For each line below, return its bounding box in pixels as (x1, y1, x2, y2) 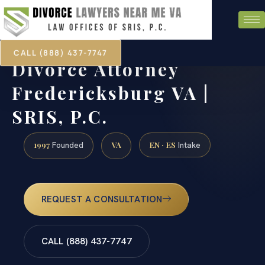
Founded (50, 139, 83, 150)
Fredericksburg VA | (12, 80, 209, 105)
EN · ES (149, 138, 176, 150)
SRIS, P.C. (12, 104, 108, 128)
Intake (176, 139, 201, 150)
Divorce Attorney (12, 57, 179, 81)
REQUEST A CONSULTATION (41, 193, 163, 206)
